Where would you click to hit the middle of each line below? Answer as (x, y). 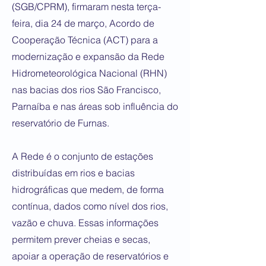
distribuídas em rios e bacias (73, 173)
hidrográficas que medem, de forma (88, 189)
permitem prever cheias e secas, (81, 239)
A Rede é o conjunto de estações (83, 156)
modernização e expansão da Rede (88, 56)
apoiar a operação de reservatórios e (90, 256)
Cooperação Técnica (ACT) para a (85, 40)
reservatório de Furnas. (61, 123)
